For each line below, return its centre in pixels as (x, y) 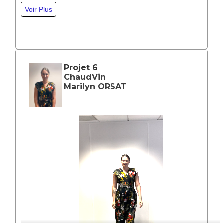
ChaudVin (85, 77)
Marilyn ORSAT (96, 87)
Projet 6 (81, 68)
